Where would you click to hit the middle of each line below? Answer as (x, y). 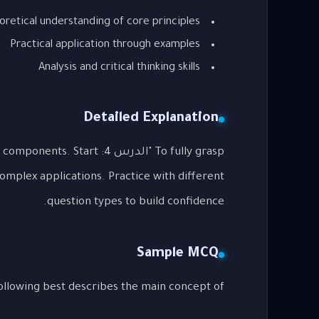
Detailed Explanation (151, 119)
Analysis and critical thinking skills (120, 68)
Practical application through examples (105, 45)
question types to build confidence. (136, 202)
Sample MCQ (178, 255)
